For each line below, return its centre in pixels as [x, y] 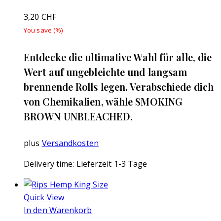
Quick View [44, 198]
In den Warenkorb [58, 210]
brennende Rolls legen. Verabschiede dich [119, 86]
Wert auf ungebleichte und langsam [106, 72]
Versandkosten [70, 143]
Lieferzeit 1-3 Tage [112, 164]
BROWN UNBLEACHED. [78, 116]
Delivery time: [50, 164]
